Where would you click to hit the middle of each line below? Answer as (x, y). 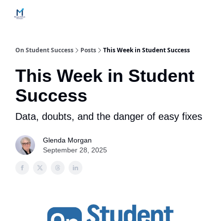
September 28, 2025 (75, 150)
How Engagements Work (174, 15)
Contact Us (81, 15)
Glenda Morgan (67, 140)
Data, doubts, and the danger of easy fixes (109, 116)
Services (118, 15)
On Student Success (44, 50)
